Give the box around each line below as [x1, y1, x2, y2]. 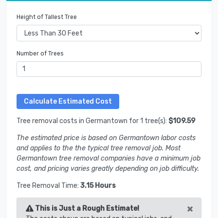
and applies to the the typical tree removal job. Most [17, 144, 181, 153]
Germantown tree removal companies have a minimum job [17, 154, 200, 163]
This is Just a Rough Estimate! [33, 204, 139, 213]
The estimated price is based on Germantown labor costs [17, 134, 196, 143]
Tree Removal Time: [17, 182, 80, 190]
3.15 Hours [80, 182, 116, 190]
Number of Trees [17, 50, 64, 57]
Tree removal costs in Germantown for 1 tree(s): [17, 117, 168, 126]
